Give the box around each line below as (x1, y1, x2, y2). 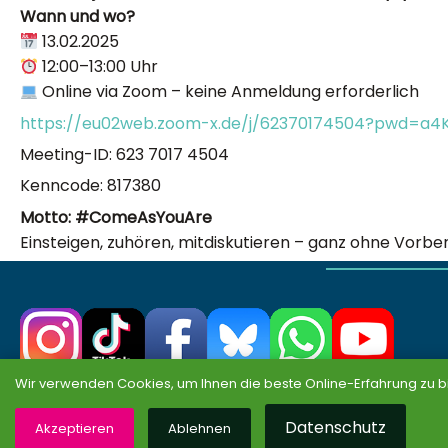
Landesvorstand (267, 418, 385, 439)
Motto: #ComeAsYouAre (20, 205, 212, 229)
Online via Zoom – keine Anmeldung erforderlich (38, 80, 420, 104)
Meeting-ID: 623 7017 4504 (20, 142, 229, 166)
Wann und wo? (20, 5, 135, 29)
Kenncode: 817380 (20, 174, 161, 198)
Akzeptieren (35, 419, 114, 438)
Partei (267, 385, 329, 415)
